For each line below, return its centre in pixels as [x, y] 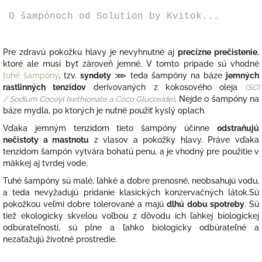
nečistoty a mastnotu [46, 140]
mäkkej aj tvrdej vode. [45, 163]
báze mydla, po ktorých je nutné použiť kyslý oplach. [104, 111]
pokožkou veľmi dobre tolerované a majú [85, 204]
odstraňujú [238, 128]
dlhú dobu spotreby [206, 204]
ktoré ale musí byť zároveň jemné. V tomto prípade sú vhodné [131, 64]
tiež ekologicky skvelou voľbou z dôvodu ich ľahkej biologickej [131, 216]
